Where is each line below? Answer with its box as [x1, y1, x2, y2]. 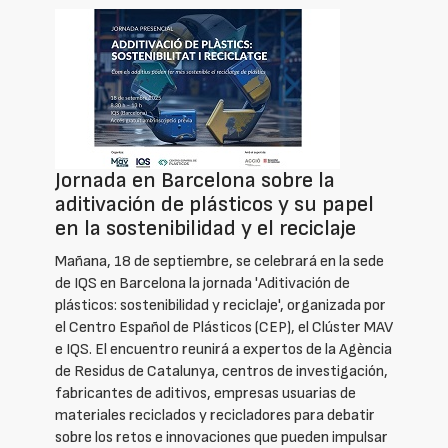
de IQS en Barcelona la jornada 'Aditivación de [55, 274, 350, 293]
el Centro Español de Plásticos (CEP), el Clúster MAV [55, 318, 393, 337]
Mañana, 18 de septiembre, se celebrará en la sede [55, 252, 384, 271]
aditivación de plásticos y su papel [55, 191, 374, 218]
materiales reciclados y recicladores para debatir [55, 406, 375, 425]
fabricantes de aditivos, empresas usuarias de [55, 384, 356, 403]
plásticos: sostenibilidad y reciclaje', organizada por [55, 296, 386, 315]
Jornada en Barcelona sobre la [55, 167, 335, 194]
